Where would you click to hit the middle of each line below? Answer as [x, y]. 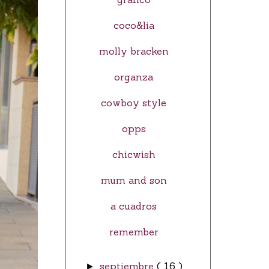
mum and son [134, 180]
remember [134, 232]
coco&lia [134, 26]
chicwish [134, 155]
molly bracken [134, 51]
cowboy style [134, 103]
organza [134, 77]
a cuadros [134, 206]
